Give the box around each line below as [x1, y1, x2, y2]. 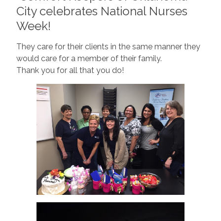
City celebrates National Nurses [16, 3, 187, 18]
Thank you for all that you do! [16, 65, 124, 75]
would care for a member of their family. [16, 53, 166, 63]
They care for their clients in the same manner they [16, 41, 200, 51]
